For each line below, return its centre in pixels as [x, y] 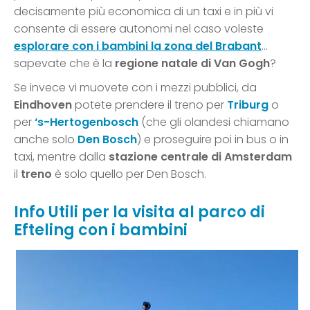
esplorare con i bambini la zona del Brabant [138, 46]
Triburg [248, 105]
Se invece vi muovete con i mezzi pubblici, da [135, 88]
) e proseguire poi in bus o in [213, 140]
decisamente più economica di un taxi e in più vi [144, 12]
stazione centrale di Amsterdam [200, 157]
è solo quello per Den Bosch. [129, 174]
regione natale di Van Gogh [192, 64]
